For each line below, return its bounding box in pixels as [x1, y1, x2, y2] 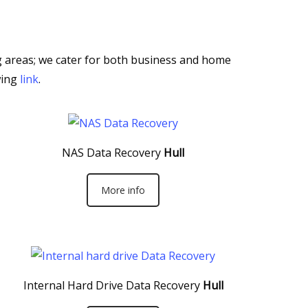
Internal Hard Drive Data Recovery [23, 277, 200, 293]
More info [101, 184, 146, 197]
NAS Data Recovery [62, 145, 162, 160]
